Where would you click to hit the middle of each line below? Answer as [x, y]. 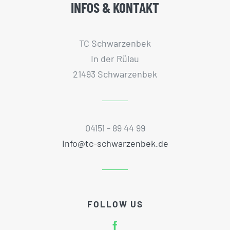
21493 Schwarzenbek [115, 74]
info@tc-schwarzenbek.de [115, 143]
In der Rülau [115, 59]
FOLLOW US [115, 204]
